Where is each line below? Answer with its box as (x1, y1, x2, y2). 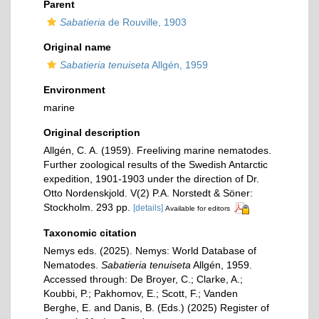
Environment (43, 84, 105, 95)
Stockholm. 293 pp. (43, 202, 130, 213)
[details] (133, 203, 163, 213)
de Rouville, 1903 (105, 16, 187, 28)
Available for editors (165, 204, 230, 212)
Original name (43, 41, 111, 53)
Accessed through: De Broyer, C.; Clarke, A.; (43, 273, 243, 285)
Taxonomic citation (43, 226, 137, 239)
